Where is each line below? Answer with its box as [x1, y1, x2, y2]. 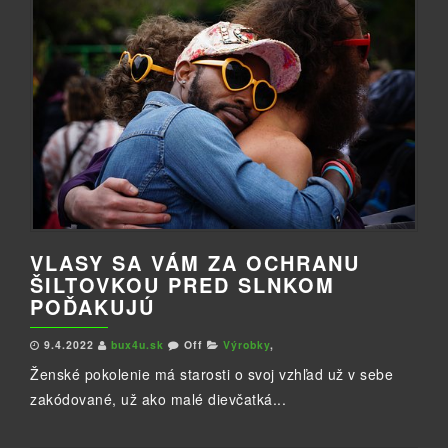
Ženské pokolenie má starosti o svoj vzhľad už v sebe [30, 364, 393, 385]
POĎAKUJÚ [30, 292, 155, 322]
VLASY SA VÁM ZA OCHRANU [30, 248, 360, 278]
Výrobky [223, 337, 270, 353]
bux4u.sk [111, 337, 168, 353]
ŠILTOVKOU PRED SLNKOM [30, 270, 335, 300]
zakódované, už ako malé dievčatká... [30, 389, 286, 410]
